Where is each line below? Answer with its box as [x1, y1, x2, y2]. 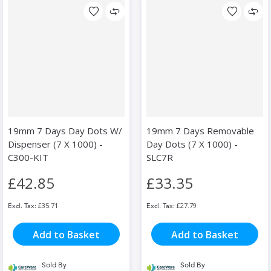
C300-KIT [8, 151, 48, 164]
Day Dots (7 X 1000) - [146, 138, 238, 151]
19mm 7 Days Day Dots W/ [8, 125, 122, 137]
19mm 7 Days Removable [146, 125, 254, 137]
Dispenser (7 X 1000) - [8, 138, 103, 151]
